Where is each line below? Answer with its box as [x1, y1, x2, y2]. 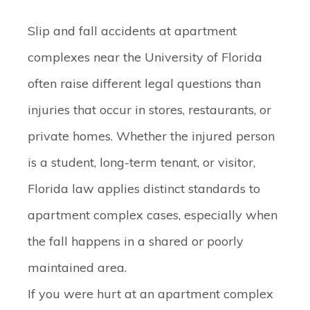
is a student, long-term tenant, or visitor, [28, 154, 255, 170]
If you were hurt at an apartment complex [28, 286, 273, 302]
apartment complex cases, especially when [28, 207, 277, 223]
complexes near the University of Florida [28, 49, 262, 65]
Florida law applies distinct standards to [28, 181, 260, 197]
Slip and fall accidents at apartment [28, 23, 237, 39]
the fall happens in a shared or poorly [28, 233, 244, 249]
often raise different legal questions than [28, 75, 261, 91]
